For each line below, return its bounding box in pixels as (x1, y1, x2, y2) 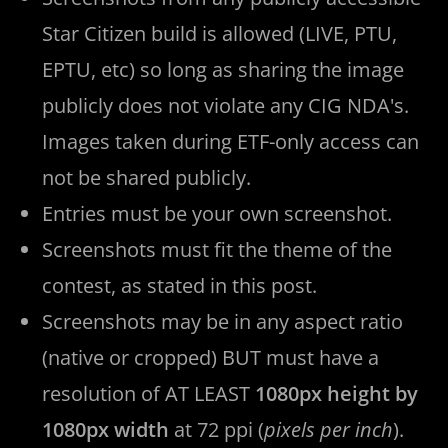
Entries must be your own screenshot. (42, 199, 393, 227)
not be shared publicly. (42, 163, 252, 191)
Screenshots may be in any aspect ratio (42, 307, 404, 335)
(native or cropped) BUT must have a (42, 343, 380, 371)
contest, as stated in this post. (42, 271, 318, 299)
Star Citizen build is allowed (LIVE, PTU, (42, 19, 398, 47)
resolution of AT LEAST (42, 379, 256, 407)
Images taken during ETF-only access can (42, 127, 420, 155)
